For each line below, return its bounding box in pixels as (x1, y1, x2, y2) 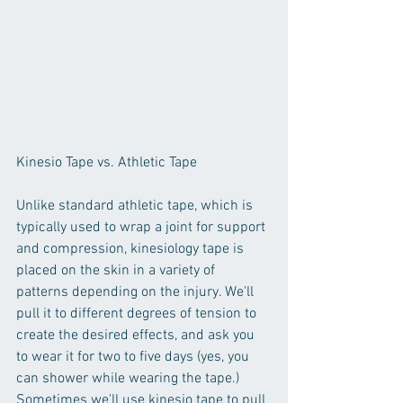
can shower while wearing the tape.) (16, 369, 243, 388)
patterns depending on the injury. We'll (16, 282, 257, 301)
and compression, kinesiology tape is (16, 239, 247, 258)
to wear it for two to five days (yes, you (16, 347, 253, 366)
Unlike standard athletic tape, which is (16, 196, 256, 215)
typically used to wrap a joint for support (16, 218, 269, 237)
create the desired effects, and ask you (16, 326, 258, 345)
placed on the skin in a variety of (16, 261, 219, 280)
